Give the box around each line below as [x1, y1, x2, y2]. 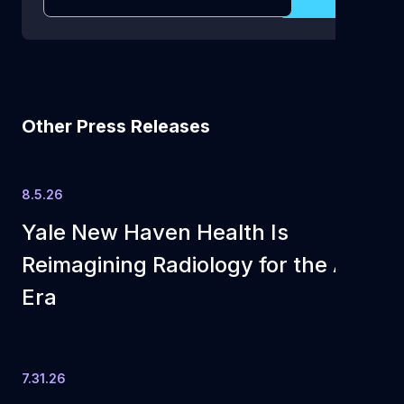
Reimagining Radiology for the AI [22, 252, 354, 278]
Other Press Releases [22, 115, 210, 137]
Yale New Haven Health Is [22, 219, 289, 245]
